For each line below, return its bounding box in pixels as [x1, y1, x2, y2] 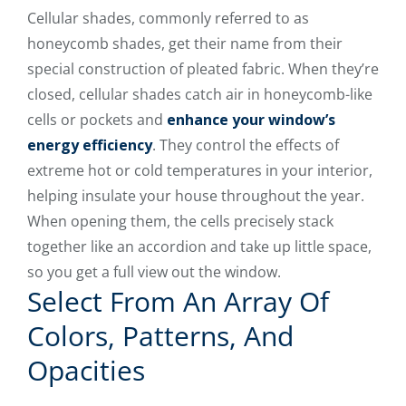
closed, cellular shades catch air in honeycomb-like [27, 84, 372, 105]
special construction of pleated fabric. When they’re [27, 59, 379, 80]
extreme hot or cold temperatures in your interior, [27, 160, 372, 181]
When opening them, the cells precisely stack [27, 211, 333, 232]
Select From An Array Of [27, 283, 329, 321]
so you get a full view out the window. [27, 262, 281, 283]
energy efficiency [27, 135, 152, 156]
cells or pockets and [27, 110, 167, 130]
